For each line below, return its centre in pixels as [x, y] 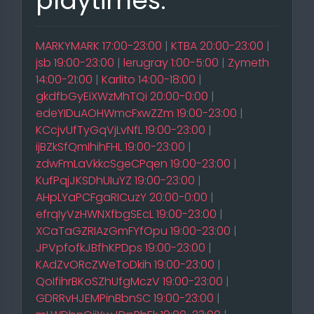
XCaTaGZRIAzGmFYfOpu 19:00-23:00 [133, 231]
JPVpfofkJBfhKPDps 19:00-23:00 [121, 248]
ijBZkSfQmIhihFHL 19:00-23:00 [110, 147]
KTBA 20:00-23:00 [217, 46]
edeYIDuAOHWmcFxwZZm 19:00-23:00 [136, 113]
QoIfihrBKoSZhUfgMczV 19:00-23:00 [129, 281]
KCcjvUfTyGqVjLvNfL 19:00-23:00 [121, 130]
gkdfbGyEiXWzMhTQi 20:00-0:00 [122, 96]
